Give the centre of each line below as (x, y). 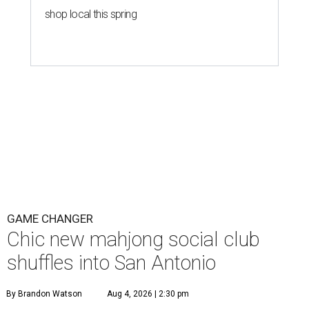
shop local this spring (91, 14)
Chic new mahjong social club (133, 240)
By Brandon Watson (44, 294)
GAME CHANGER (50, 219)
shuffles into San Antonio (111, 263)
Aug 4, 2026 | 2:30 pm (148, 294)
